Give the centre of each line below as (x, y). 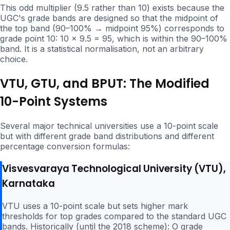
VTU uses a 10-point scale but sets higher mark (95, 206)
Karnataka (28, 183)
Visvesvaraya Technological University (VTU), (114, 168)
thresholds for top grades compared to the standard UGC (114, 216)
